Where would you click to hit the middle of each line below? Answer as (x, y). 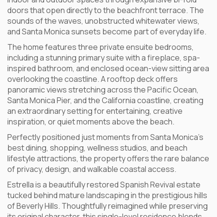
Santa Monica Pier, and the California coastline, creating (105, 100)
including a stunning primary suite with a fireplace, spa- (104, 58)
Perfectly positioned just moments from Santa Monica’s (105, 137)
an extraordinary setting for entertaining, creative (95, 111)
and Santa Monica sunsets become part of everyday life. (107, 31)
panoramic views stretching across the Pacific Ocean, (103, 90)
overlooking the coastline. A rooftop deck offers (93, 79)
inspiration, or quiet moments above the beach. (91, 122)
